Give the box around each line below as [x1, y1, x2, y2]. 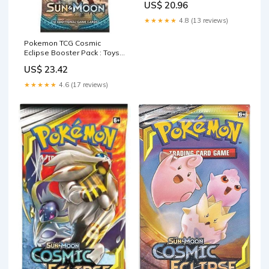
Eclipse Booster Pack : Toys [24, 48, 119, 58]
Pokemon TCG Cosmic [24, 38, 101, 48]
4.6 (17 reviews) [57, 80, 108, 89]
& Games [24, 58, 57, 67]
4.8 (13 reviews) [177, 16, 228, 25]
